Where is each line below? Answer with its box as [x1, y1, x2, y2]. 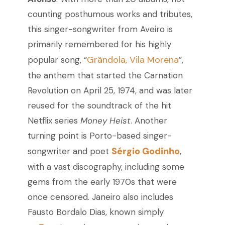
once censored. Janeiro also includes [27, 191, 173, 203]
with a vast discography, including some [27, 161, 184, 173]
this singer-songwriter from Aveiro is [27, 24, 173, 35]
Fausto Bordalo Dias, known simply [27, 206, 164, 218]
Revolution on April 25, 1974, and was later [27, 85, 192, 96]
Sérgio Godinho [111, 145, 180, 158]
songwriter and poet [27, 146, 111, 157]
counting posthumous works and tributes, [27, 9, 192, 20]
